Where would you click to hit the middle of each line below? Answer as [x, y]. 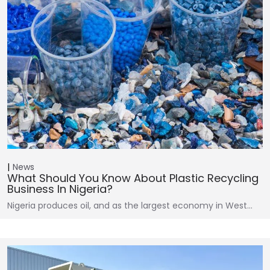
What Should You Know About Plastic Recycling [133, 178]
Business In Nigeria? [60, 189]
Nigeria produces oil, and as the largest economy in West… [130, 205]
